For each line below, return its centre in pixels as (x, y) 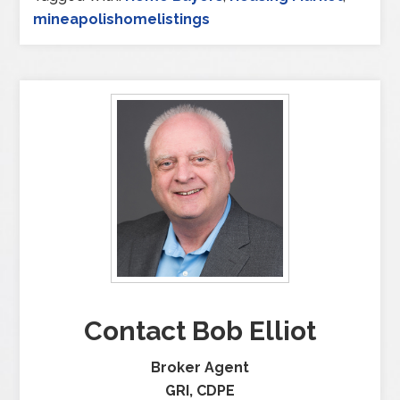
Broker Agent (200, 368)
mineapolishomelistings (122, 19)
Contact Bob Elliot (200, 331)
